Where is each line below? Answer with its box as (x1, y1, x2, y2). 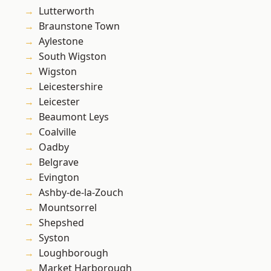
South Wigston (39, 50, 106, 64)
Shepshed (39, 216, 84, 230)
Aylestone (39, 34, 83, 48)
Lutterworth (39, 4, 94, 18)
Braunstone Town (39, 19, 120, 33)
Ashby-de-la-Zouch (39, 186, 123, 200)
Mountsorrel (39, 201, 97, 215)
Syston (39, 231, 70, 245)
